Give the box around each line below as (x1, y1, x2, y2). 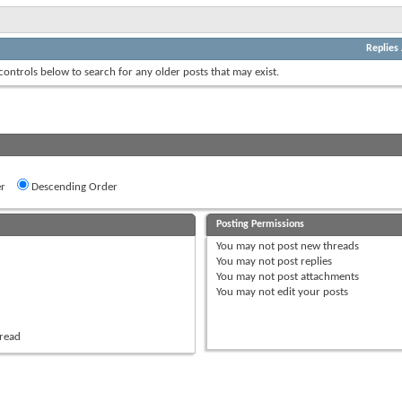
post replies (275, 255, 333, 267)
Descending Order (29, 180, 118, 193)
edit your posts (275, 285, 349, 298)
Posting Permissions (216, 218, 305, 230)
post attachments (275, 270, 360, 283)
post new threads (275, 240, 360, 252)
